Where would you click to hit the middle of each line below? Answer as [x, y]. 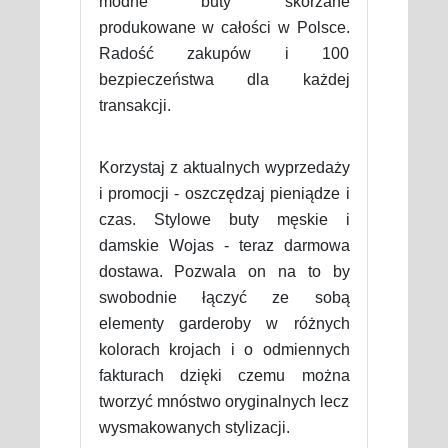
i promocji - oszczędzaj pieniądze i [224, 193]
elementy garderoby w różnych [224, 323]
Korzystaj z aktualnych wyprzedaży [224, 167]
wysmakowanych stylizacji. [194, 427]
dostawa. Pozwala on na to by [224, 271]
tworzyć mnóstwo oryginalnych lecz [224, 401]
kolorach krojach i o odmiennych [224, 349]
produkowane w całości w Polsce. [224, 27]
